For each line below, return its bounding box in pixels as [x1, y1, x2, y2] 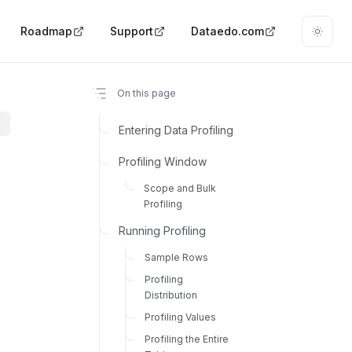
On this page [116, 87, 176, 100]
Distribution [144, 288, 197, 301]
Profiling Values [144, 310, 216, 323]
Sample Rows [144, 251, 208, 263]
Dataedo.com [191, 24, 264, 38]
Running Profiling [119, 223, 207, 237]
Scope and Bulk [143, 181, 216, 194]
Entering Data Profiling [119, 123, 234, 137]
